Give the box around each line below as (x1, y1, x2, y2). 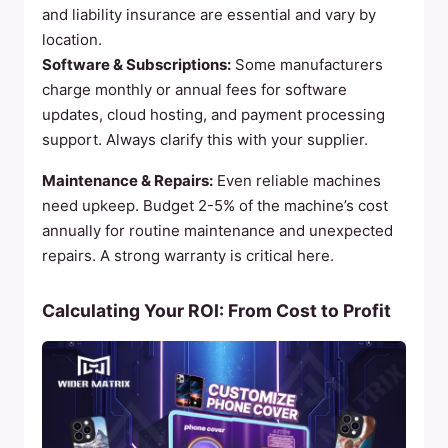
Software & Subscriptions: (42, 55, 231, 74)
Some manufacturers (231, 55, 383, 74)
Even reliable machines (213, 171, 381, 190)
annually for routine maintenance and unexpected (42, 221, 393, 240)
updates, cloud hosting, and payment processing (42, 105, 385, 124)
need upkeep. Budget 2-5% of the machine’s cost (42, 196, 388, 215)
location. (42, 30, 102, 49)
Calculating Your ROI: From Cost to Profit (42, 300, 391, 321)
